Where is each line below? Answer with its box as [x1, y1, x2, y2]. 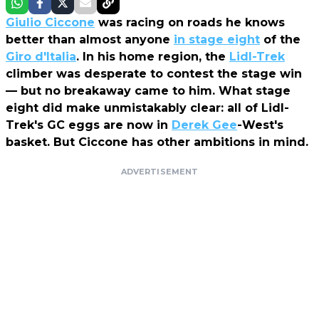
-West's [237, 117, 283, 132]
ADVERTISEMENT [120, 166, 199, 177]
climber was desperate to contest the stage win [6, 66, 302, 80]
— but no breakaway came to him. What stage [6, 83, 291, 98]
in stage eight [174, 32, 260, 46]
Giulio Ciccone [6, 15, 95, 29]
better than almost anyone [6, 32, 174, 46]
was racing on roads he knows [95, 15, 285, 29]
